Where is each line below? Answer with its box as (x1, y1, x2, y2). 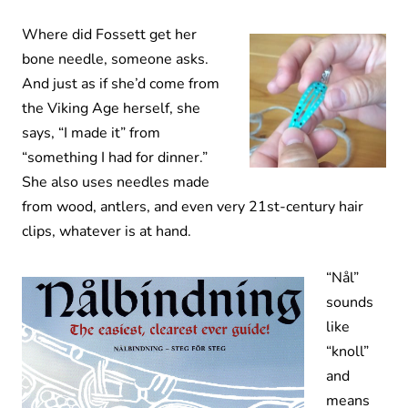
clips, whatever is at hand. (22, 220, 191, 241)
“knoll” (326, 341, 369, 362)
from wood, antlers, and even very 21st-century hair (22, 196, 363, 217)
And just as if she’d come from (22, 73, 219, 94)
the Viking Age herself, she (22, 97, 200, 118)
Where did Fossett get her (22, 24, 197, 45)
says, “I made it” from (22, 122, 160, 143)
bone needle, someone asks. (22, 48, 209, 69)
